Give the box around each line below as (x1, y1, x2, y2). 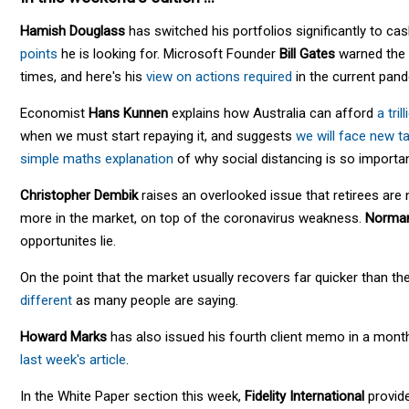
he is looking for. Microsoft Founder (58, 45, 279, 62)
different (20, 291, 72, 309)
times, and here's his (20, 68, 146, 85)
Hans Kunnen (89, 104, 168, 121)
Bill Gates (279, 45, 335, 62)
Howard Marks (20, 328, 107, 345)
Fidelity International (245, 387, 364, 404)
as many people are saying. (72, 291, 238, 309)
